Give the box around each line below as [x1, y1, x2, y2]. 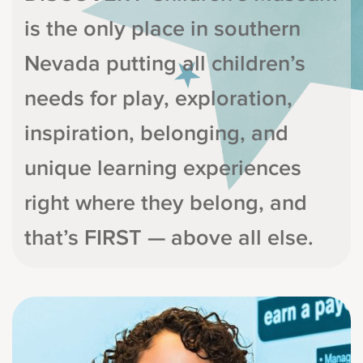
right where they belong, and [24, 190, 307, 216]
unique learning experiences [24, 156, 301, 181]
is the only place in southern [24, 16, 301, 42]
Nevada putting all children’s [24, 51, 305, 77]
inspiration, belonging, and [24, 121, 288, 147]
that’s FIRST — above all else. [24, 225, 314, 251]
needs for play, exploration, [24, 86, 293, 112]
